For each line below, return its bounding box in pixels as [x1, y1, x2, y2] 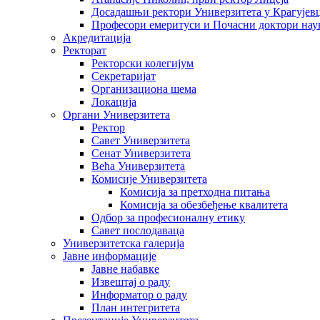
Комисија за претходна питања [120, 185, 270, 198]
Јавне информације [63, 249, 156, 262]
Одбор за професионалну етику [91, 211, 245, 224]
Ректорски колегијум [91, 56, 194, 69]
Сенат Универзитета [91, 146, 191, 159]
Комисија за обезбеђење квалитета [120, 198, 288, 211]
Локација [91, 95, 136, 108]
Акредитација [63, 31, 131, 44]
